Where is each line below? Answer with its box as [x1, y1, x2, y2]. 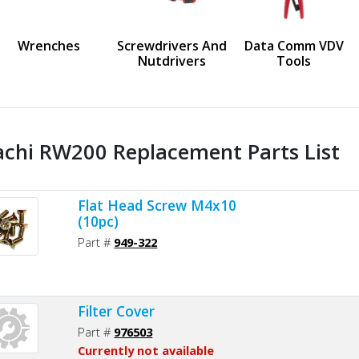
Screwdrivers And [116, 36, 227, 54]
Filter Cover [78, 301, 155, 321]
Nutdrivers [137, 51, 206, 70]
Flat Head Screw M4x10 [78, 195, 237, 215]
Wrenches [18, 36, 81, 54]
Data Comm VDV [244, 36, 344, 54]
